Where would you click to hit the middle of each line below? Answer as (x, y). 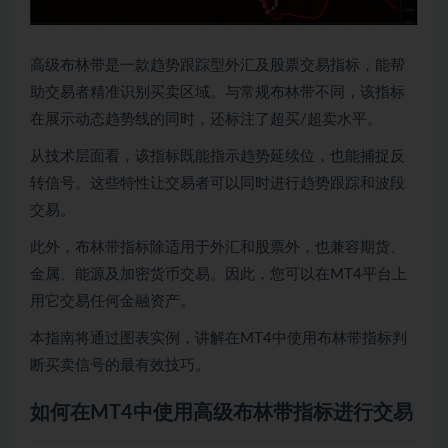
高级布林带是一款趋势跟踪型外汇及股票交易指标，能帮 (217, 65)
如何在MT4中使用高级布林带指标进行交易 (221, 412)
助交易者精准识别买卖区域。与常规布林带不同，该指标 (217, 92)
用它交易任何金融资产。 (112, 301)
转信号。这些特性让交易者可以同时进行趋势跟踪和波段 (217, 183)
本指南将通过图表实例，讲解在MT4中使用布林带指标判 (218, 338)
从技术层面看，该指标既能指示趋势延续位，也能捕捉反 (217, 156)
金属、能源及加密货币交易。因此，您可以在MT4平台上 (218, 274)
